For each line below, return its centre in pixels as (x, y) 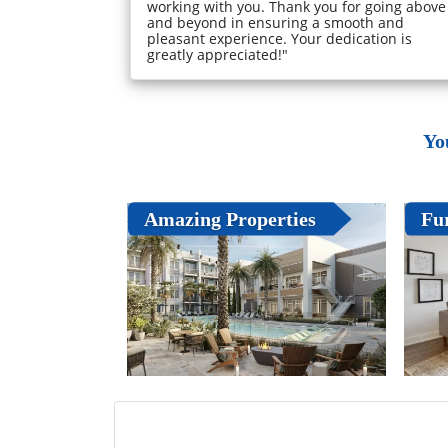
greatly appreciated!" (217, 55)
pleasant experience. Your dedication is (279, 39)
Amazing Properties (229, 218)
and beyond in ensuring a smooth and (275, 23)
